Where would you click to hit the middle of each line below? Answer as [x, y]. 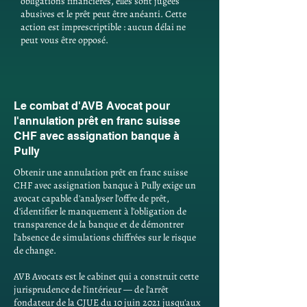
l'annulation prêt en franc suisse [97, 121]
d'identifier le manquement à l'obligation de [100, 211]
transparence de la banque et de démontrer [99, 224]
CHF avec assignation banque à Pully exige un [105, 185]
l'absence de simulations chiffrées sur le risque [105, 237]
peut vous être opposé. [64, 40]
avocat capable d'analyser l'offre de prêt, [91, 198]
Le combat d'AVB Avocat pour [92, 106]
